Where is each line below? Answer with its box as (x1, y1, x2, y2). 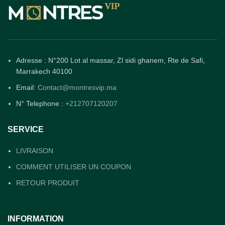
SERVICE (8, 125, 44, 134)
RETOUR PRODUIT (16, 179, 79, 187)
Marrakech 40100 (16, 67, 72, 76)
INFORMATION (8, 214, 64, 223)
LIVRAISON (16, 147, 53, 155)
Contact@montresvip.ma (38, 83, 117, 92)
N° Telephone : (16, 99, 65, 108)
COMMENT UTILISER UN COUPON (16, 163, 131, 171)
